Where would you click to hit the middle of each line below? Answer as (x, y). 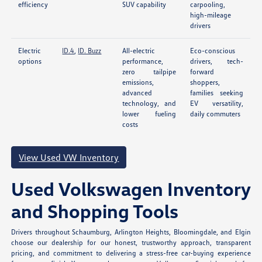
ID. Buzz (90, 51)
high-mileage (211, 15)
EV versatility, (217, 104)
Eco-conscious (213, 51)
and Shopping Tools (95, 211)
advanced (137, 93)
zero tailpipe (149, 72)
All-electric (139, 51)
